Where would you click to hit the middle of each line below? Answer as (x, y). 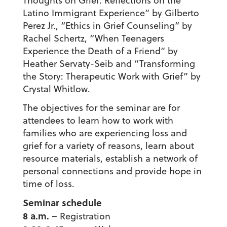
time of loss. (48, 184)
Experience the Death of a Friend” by (100, 51)
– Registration (80, 216)
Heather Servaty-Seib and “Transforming (109, 64)
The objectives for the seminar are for (101, 108)
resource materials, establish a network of (110, 159)
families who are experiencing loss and (105, 133)
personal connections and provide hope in (112, 171)
